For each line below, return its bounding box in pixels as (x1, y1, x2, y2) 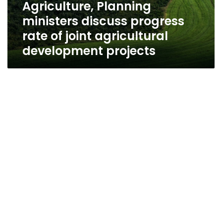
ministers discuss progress (22, 13, 184, 29)
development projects (22, 43, 156, 59)
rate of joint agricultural (22, 28, 168, 44)
